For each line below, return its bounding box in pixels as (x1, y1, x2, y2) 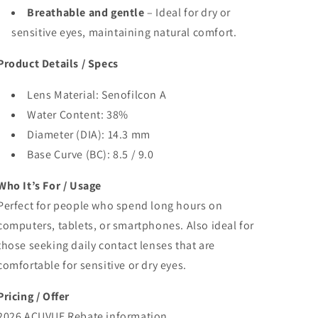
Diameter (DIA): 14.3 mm (27, 127, 150, 142)
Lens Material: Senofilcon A (27, 87, 167, 102)
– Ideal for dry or (144, 5, 231, 20)
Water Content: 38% (27, 107, 128, 122)
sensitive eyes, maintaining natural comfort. (11, 25, 237, 40)
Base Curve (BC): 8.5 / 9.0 (27, 147, 154, 162)
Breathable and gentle (27, 5, 145, 20)
